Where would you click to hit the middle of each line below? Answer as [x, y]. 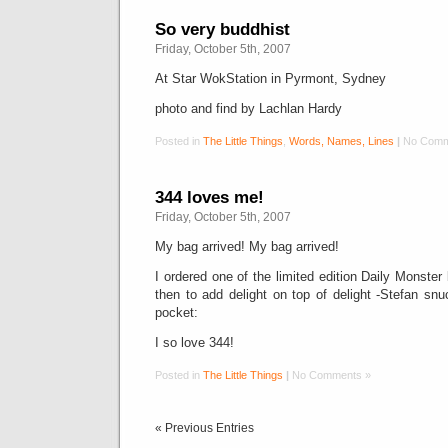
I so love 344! [194, 342]
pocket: [176, 312]
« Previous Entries [204, 428]
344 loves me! [209, 197]
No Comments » [330, 375]
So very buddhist [222, 29]
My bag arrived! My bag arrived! [247, 246]
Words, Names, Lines [341, 141]
